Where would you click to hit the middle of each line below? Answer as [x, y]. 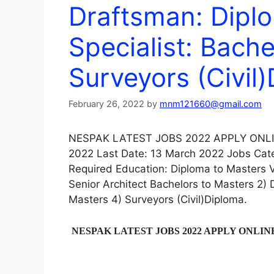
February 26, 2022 [106, 104]
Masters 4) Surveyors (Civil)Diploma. [158, 200]
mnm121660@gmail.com [211, 104]
